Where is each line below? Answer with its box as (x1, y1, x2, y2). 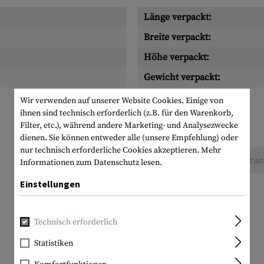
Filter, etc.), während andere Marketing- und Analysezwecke (20, 120, 238, 131)
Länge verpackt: (144, 11, 212, 23)
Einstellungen (20, 177, 80, 190)
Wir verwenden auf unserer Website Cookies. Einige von (20, 95, 223, 106)
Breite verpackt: (144, 31, 211, 43)
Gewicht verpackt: (144, 71, 220, 83)
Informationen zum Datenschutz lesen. (20, 157, 162, 168)
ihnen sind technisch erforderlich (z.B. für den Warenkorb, (20, 107, 233, 118)
